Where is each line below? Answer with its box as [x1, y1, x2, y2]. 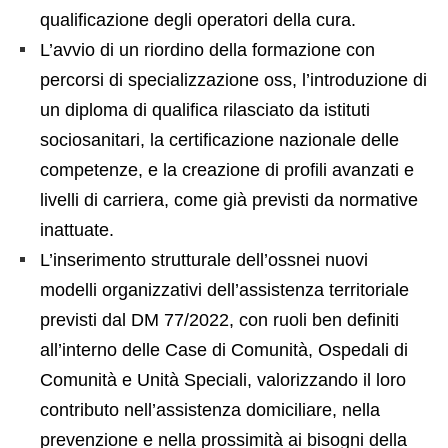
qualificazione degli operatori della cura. [40, 10, 356, 31]
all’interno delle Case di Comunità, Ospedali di [40, 340, 408, 361]
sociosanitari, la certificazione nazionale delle [40, 130, 399, 151]
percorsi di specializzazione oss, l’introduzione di [40, 70, 427, 91]
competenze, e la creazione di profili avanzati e [40, 160, 414, 181]
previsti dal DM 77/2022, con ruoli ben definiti [40, 310, 399, 331]
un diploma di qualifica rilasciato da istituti [40, 100, 370, 121]
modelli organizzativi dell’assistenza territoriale [40, 280, 409, 301]
